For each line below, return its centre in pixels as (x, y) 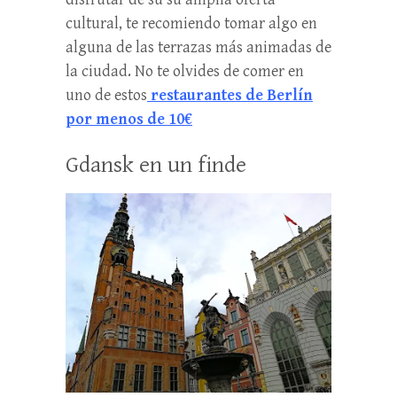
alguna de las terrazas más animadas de (198, 47)
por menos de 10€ (129, 119)
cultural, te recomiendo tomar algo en (191, 23)
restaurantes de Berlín (230, 95)
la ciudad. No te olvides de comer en (185, 71)
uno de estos (106, 95)
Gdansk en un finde (156, 165)
